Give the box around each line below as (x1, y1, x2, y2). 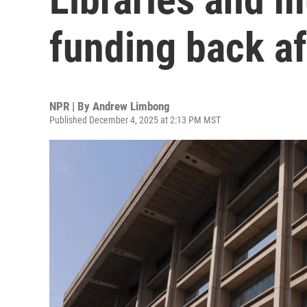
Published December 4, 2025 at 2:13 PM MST (49, 114, 221, 125)
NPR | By (49, 99, 93, 113)
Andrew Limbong (93, 99, 170, 113)
